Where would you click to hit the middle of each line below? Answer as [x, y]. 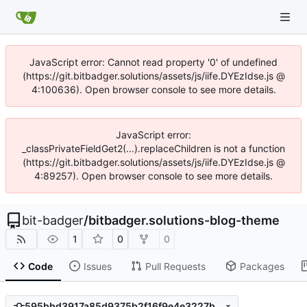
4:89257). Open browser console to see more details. [153, 176]
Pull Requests [175, 266]
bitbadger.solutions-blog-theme [184, 220]
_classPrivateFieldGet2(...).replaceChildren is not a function [153, 148]
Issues [97, 266]
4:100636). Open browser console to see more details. [153, 89]
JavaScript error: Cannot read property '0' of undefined [153, 62]
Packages [262, 266]
